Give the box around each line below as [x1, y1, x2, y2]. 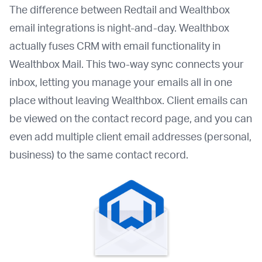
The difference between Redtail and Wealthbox [9, 2, 230, 16]
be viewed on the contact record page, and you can [9, 111, 252, 125]
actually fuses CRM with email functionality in [9, 39, 220, 52]
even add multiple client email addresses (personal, [9, 129, 251, 143]
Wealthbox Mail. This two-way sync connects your [9, 57, 244, 70]
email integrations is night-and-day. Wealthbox [9, 20, 229, 34]
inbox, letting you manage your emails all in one [9, 75, 232, 88]
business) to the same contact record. [9, 147, 188, 161]
